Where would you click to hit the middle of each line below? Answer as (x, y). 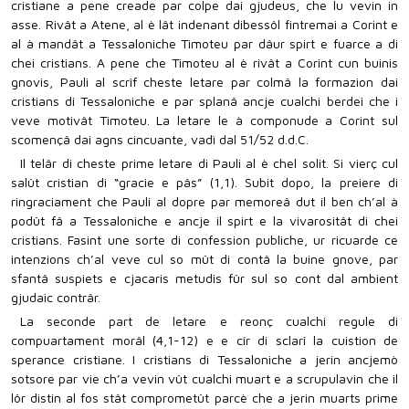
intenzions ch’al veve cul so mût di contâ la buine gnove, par (204, 259)
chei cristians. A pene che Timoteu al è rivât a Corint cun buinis (204, 63)
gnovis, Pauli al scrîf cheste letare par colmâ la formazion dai (204, 82)
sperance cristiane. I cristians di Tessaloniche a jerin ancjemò (204, 359)
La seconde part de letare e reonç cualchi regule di (209, 321)
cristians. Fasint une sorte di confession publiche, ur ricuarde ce (204, 240)
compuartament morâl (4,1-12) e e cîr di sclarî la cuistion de (204, 340)
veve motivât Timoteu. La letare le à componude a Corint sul (204, 120)
